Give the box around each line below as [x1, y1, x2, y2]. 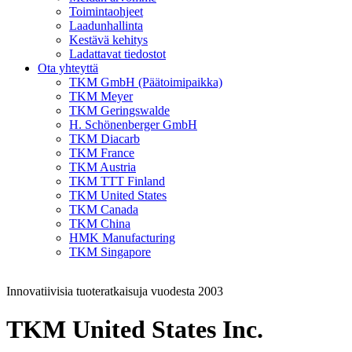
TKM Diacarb [69, 132, 140, 145]
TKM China [69, 217, 130, 230]
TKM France [69, 146, 134, 159]
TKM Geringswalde [69, 104, 170, 117]
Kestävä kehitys [69, 33, 148, 46]
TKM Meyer [69, 90, 133, 103]
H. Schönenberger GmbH [69, 118, 197, 131]
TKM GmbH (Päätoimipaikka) [69, 75, 222, 89]
